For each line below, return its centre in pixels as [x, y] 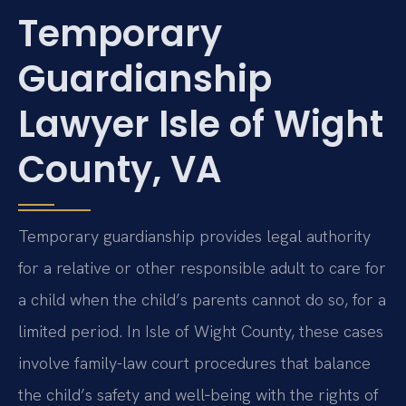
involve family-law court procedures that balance [194, 362]
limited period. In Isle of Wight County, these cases [201, 331]
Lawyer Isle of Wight [201, 124]
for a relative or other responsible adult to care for [202, 267]
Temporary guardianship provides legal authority [194, 236]
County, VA [120, 169]
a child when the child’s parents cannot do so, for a [202, 299]
